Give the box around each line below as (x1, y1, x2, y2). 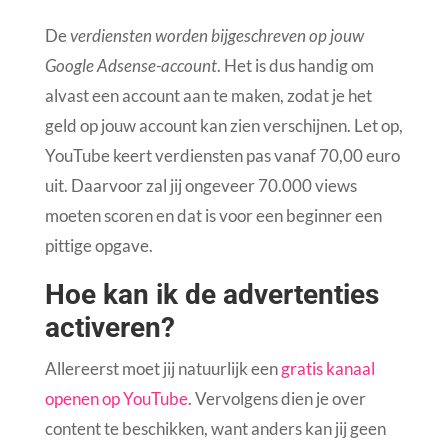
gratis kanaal (280, 358, 375, 380)
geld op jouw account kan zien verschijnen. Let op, (44, 115, 403, 137)
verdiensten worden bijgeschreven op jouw (69, 25, 364, 47)
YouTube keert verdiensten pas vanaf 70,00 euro (44, 145, 400, 167)
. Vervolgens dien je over (187, 388, 366, 410)
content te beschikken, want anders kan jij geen (44, 418, 386, 440)
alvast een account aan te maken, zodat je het (44, 85, 372, 107)
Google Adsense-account (44, 55, 217, 77)
